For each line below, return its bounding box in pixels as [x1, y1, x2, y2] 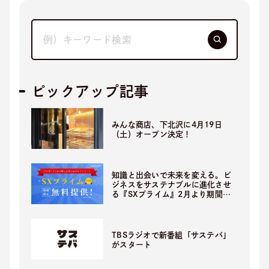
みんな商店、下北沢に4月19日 [112, 120, 222, 128]
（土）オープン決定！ [112, 130, 192, 138]
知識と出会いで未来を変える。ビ [112, 171, 231, 179]
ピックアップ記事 [31, 84, 149, 98]
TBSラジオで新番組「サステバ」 [112, 231, 231, 239]
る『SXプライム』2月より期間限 [112, 190, 231, 198]
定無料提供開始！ [112, 199, 176, 208]
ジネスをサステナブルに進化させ [112, 180, 231, 189]
